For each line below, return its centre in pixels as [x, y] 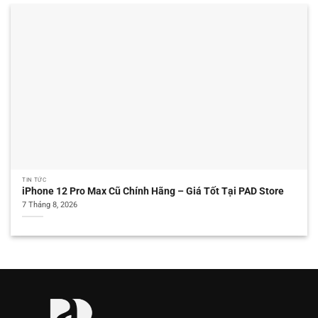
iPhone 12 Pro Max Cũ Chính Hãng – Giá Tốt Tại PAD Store [153, 191]
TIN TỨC [34, 179]
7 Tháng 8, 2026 [50, 205]
